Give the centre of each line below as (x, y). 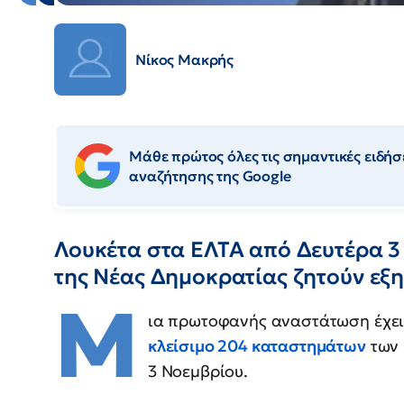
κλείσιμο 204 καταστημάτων (257, 346)
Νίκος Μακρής (185, 60)
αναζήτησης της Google (210, 176)
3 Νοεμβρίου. (197, 372)
